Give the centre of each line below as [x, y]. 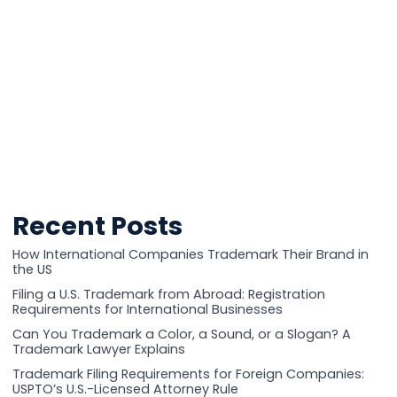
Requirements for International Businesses [147, 310]
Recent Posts [97, 226]
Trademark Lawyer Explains [98, 350]
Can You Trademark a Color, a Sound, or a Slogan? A [181, 335]
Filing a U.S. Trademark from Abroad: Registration [168, 295]
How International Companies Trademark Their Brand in [190, 254]
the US [32, 269]
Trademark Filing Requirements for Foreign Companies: [188, 374]
